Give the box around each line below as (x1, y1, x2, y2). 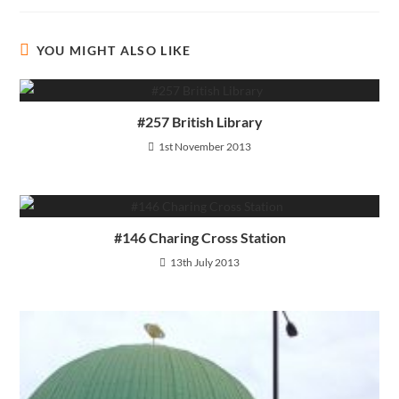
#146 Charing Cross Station (113, 229, 286, 247)
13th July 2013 (170, 256, 240, 270)
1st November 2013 (159, 140, 251, 154)
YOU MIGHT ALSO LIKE (36, 43, 191, 59)
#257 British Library (136, 113, 263, 131)
